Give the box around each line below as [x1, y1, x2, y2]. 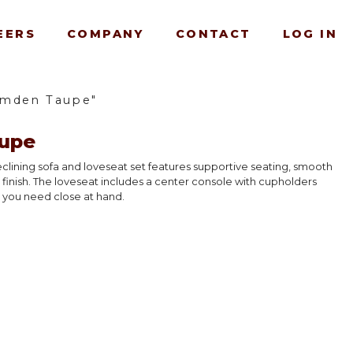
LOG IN [282, 26, 337, 41]
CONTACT [175, 26, 251, 41]
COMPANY [66, 26, 144, 41]
